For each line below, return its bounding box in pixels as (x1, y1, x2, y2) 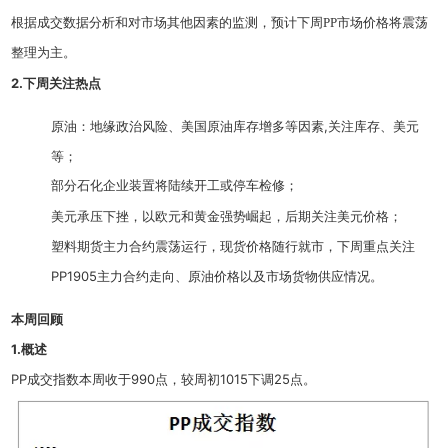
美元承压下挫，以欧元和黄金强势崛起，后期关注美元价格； (51, 208, 403, 225)
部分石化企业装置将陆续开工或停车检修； (51, 178, 299, 194)
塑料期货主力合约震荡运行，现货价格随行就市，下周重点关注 (51, 238, 416, 255)
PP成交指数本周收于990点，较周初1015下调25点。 (11, 371, 317, 388)
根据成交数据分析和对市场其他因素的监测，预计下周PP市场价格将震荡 (11, 15, 429, 31)
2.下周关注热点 (11, 75, 102, 92)
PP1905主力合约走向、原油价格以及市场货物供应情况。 (51, 268, 384, 285)
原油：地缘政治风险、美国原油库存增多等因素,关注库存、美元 (51, 118, 420, 135)
